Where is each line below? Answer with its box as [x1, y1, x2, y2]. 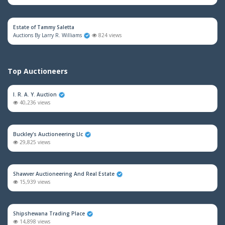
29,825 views [18, 139, 50, 146]
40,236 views [18, 99, 50, 106]
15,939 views [18, 178, 50, 185]
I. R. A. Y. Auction [13, 91, 57, 98]
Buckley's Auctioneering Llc [13, 131, 83, 138]
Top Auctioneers [8, 66, 68, 76]
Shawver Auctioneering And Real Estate [13, 170, 115, 177]
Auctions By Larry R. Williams [13, 32, 82, 39]
